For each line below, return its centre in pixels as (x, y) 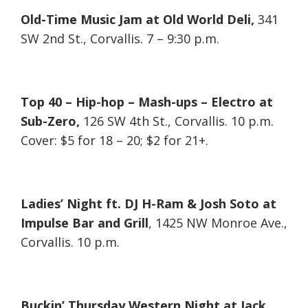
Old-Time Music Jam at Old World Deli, (137, 20)
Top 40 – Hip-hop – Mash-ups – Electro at (147, 102)
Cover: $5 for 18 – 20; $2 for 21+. (114, 141)
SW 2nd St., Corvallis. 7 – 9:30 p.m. (120, 39)
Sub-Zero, (50, 121)
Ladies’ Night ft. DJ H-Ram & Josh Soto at (148, 204)
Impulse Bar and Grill (85, 223)
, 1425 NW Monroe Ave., (218, 223)
